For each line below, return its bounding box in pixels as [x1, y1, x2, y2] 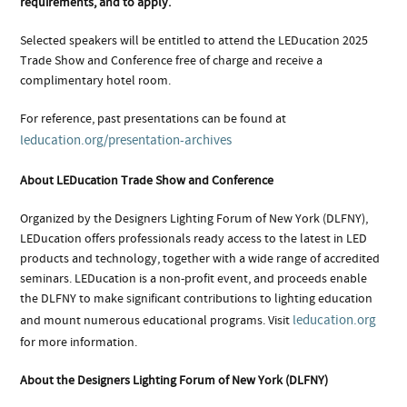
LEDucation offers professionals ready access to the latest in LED [20, 230, 368, 247]
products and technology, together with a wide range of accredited [20, 250, 381, 267]
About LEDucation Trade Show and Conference [20, 172, 274, 189]
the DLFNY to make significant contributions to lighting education [20, 290, 373, 307]
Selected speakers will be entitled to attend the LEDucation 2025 [20, 32, 369, 49]
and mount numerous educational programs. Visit [20, 312, 293, 329]
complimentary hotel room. [20, 72, 172, 89]
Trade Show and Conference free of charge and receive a [20, 52, 323, 69]
